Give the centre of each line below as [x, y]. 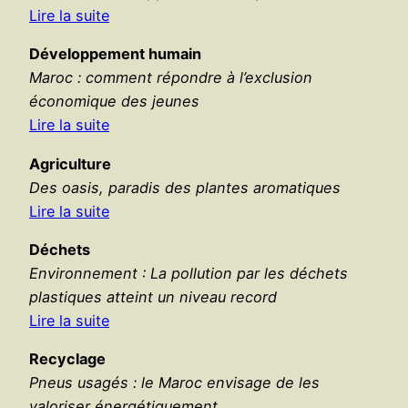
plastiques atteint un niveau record [153, 296]
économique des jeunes [114, 102]
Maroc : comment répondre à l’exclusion [171, 78]
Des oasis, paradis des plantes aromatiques [185, 187]
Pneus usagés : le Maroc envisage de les [174, 383]
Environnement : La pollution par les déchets [189, 273]
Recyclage [67, 359]
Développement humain [115, 54]
